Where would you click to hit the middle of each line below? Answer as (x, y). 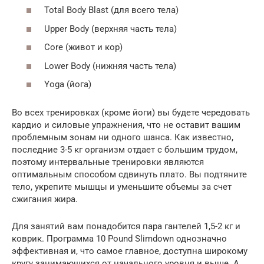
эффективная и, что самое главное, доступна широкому (130, 251)
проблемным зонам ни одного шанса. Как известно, (123, 137)
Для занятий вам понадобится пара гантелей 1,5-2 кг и (126, 226)
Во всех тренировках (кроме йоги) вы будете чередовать (131, 113)
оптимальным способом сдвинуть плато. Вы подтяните (129, 174)
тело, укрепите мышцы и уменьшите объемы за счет (122, 187)
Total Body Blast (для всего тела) (111, 10)
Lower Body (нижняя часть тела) (110, 66)
